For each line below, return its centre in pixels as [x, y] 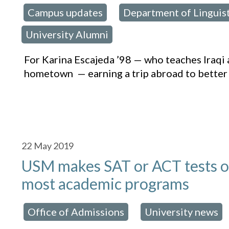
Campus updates [65, 13]
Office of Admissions [76, 212]
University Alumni [67, 35]
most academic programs [106, 184]
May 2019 [54, 146]
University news [182, 212]
